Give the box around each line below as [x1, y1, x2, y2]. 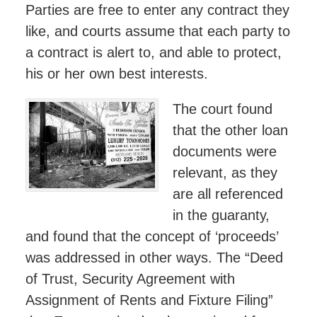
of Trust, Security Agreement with [25, 270, 235, 287]
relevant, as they [173, 164, 277, 180]
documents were [173, 143, 277, 159]
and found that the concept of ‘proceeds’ [25, 228, 278, 244]
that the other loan [173, 122, 288, 138]
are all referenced [173, 185, 283, 202]
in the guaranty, [173, 207, 270, 223]
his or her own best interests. [25, 65, 208, 81]
